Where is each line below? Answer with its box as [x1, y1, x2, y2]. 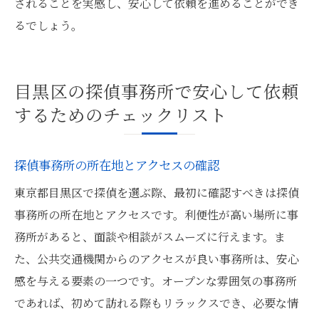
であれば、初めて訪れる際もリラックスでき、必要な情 [14, 295, 298, 311]
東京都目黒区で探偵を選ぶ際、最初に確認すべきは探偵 [14, 184, 299, 201]
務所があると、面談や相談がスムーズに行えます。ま [14, 229, 286, 245]
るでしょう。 [14, 17, 83, 33]
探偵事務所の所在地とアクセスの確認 [14, 156, 219, 174]
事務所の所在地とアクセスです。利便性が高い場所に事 [14, 206, 298, 223]
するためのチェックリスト [14, 102, 227, 127]
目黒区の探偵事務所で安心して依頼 [14, 78, 299, 103]
